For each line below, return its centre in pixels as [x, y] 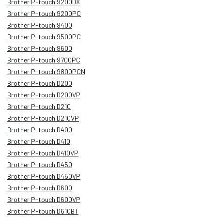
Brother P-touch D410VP [43, 153]
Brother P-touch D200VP [44, 94]
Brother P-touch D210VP [43, 118]
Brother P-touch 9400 [40, 25]
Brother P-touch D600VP [44, 199]
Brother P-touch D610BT [43, 211]
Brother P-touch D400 [40, 129]
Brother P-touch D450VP [44, 176]
